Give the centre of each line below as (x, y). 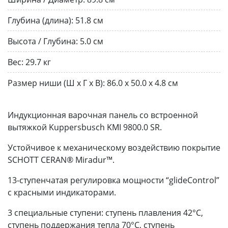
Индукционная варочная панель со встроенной (103, 115)
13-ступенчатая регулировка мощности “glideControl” (113, 180)
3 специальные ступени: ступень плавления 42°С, (105, 212)
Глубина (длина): (40, 20)
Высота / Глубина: (43, 41)
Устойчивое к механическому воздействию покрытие (114, 147)
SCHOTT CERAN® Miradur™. (61, 160)
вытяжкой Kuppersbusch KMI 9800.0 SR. (85, 127)
